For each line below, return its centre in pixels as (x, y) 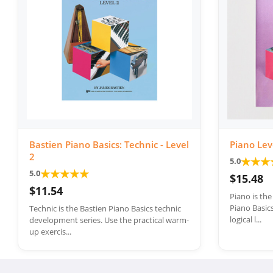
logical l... (246, 219)
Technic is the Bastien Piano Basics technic (105, 208)
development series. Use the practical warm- (109, 220)
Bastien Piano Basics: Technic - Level (109, 144)
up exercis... (50, 231)
